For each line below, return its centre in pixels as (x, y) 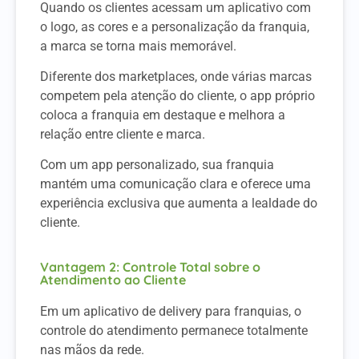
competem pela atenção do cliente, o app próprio (177, 95)
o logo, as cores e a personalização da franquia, (175, 26)
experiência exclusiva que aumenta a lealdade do (179, 204)
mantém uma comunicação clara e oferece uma (175, 184)
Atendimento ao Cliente (113, 279)
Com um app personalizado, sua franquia (157, 165)
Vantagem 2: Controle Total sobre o (150, 266)
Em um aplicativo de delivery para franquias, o (171, 311)
